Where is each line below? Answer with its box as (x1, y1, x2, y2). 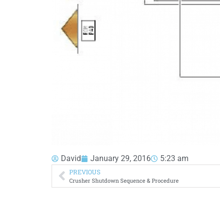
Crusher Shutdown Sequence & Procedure (69, 176, 179, 184)
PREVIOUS (69, 167, 101, 176)
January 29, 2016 (90, 153, 151, 163)
